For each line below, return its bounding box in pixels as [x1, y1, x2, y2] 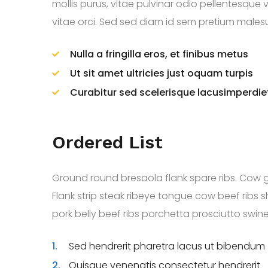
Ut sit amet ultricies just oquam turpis [70, 66, 253, 80]
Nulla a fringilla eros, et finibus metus [70, 47, 248, 61]
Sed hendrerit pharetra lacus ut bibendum [66, 239, 265, 253]
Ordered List [52, 132, 163, 153]
